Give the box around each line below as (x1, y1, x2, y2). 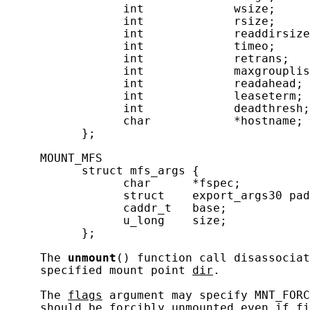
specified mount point (6, 264, 192, 277)
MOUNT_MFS (6, 152, 102, 165)
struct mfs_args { (6, 164, 199, 177)
